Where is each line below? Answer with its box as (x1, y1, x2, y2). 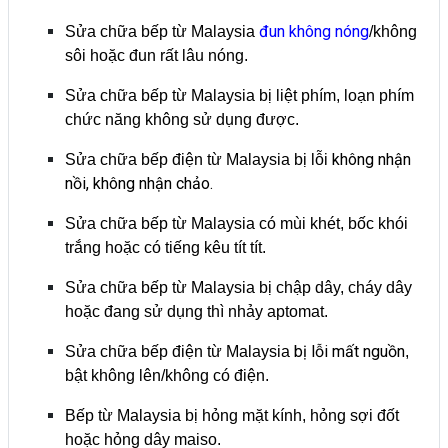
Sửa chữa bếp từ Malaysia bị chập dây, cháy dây (65, 278, 412, 296)
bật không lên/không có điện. (65, 366, 269, 384)
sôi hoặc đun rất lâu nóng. (65, 46, 248, 64)
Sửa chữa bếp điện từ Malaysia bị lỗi (65, 150, 332, 168)
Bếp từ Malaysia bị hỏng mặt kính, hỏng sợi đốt (65, 406, 399, 424)
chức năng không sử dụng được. (65, 110, 299, 128)
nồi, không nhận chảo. (65, 173, 213, 193)
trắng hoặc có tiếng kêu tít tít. (65, 238, 266, 256)
